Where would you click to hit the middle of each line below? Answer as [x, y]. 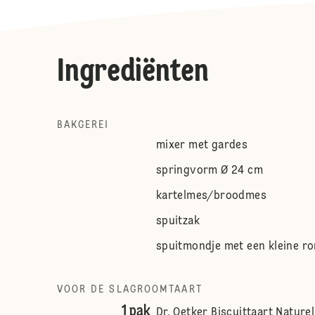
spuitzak [178, 221]
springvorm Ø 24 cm [209, 171]
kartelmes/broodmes [211, 196]
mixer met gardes [202, 146]
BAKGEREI [83, 125]
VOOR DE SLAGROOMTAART [129, 290]
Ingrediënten [133, 72]
